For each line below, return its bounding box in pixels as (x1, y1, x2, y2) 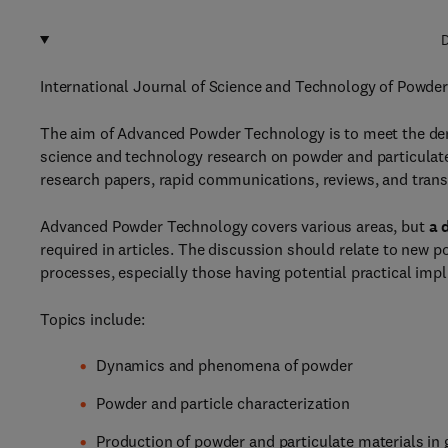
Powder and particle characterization (96, 393, 350, 413)
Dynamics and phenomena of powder (96, 355, 353, 375)
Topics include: (40, 309, 145, 329)
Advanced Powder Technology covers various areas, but (40, 216, 429, 236)
